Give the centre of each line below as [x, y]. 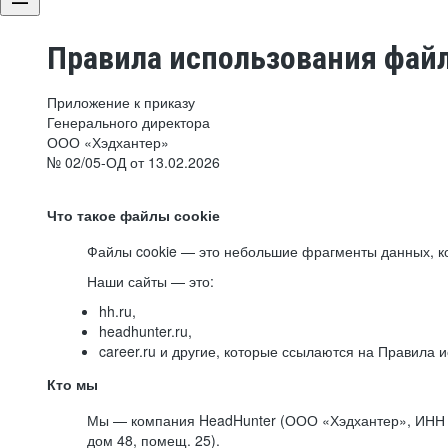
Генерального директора [128, 122]
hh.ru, [117, 311]
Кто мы [72, 385]
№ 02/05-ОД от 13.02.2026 [133, 162]
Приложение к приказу [121, 102]
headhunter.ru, [145, 331]
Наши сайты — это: [150, 281]
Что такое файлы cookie [133, 216]
